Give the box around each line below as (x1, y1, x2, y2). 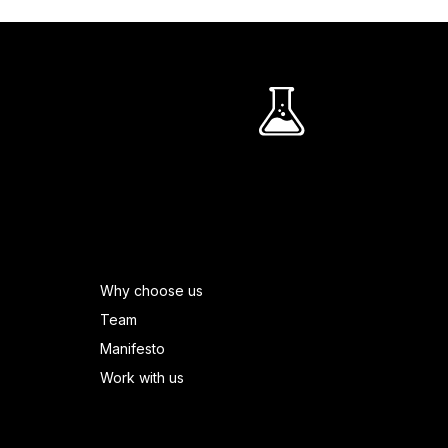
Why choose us (100, 282, 204, 300)
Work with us (100, 369, 185, 387)
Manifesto (100, 340, 166, 358)
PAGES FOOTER (99, 263, 219, 284)
